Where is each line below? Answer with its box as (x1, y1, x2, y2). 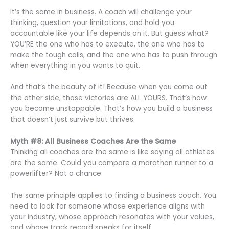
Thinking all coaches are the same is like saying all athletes (10, 147, 214, 157)
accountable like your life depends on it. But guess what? (10, 28, 209, 38)
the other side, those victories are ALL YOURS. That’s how (10, 93, 207, 103)
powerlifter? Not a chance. (10, 169, 103, 179)
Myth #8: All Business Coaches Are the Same (10, 136, 176, 147)
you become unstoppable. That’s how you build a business (10, 104, 213, 114)
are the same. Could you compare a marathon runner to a (10, 158, 213, 168)
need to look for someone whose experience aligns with (10, 201, 205, 212)
